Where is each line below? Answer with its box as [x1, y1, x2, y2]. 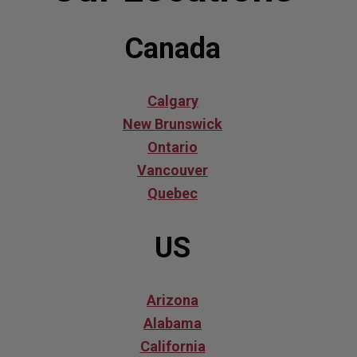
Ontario [147, 139, 198, 156]
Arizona [147, 292, 198, 309]
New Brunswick [123, 116, 222, 133]
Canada [124, 32, 221, 66]
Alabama [143, 315, 202, 332]
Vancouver [137, 162, 208, 179]
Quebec [147, 185, 198, 202]
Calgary [147, 92, 198, 110]
